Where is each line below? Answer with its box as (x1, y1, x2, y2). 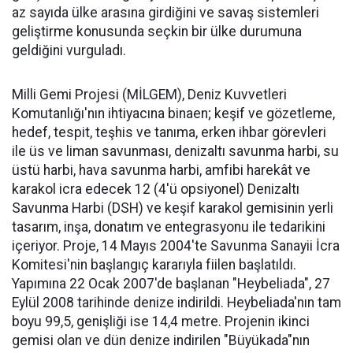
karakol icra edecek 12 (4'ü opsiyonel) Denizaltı (12, 181, 299, 198)
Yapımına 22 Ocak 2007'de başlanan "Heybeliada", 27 (12, 276, 330, 292)
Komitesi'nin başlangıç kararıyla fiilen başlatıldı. (12, 257, 296, 273)
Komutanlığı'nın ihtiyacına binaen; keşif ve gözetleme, (12, 106, 335, 122)
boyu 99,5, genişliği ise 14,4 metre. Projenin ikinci (12, 314, 310, 330)
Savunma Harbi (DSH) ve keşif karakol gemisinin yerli (12, 200, 333, 217)
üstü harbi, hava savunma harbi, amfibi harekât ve (12, 162, 310, 179)
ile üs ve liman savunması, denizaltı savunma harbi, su (12, 143, 339, 160)
